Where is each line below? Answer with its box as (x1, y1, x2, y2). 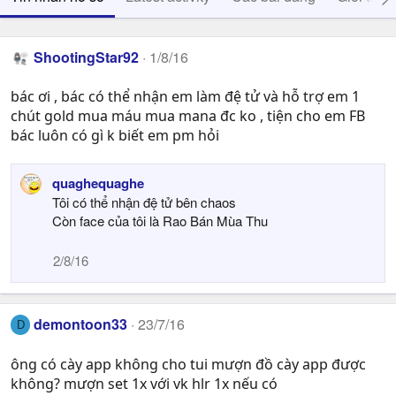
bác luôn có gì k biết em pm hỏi (11, 126, 219, 146)
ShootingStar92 (34, 47, 140, 67)
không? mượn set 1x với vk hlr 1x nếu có (11, 373, 278, 393)
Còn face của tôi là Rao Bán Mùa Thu (52, 211, 268, 231)
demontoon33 (34, 314, 128, 335)
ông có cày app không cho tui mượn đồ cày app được (11, 354, 366, 374)
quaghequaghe (52, 173, 144, 194)
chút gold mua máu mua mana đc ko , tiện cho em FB (11, 106, 365, 126)
